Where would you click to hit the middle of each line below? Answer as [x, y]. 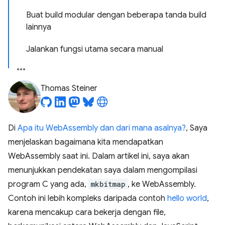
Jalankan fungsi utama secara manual [95, 49]
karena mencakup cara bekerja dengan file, [87, 212]
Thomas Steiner [69, 88]
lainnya [39, 27]
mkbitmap [108, 184]
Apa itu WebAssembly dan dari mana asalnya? [102, 128]
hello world [187, 198]
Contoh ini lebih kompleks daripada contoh [88, 198]
